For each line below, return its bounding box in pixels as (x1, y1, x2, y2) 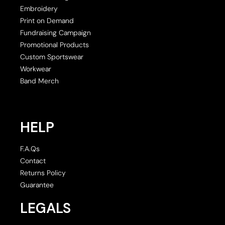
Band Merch (20, 76, 59, 85)
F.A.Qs (20, 144, 40, 153)
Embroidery (20, 4, 58, 13)
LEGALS (20, 198, 71, 217)
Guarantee (20, 180, 54, 189)
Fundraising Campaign (20, 28, 91, 37)
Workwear (20, 64, 51, 73)
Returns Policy (20, 168, 66, 177)
